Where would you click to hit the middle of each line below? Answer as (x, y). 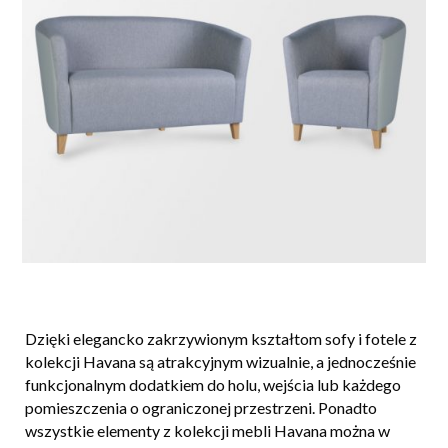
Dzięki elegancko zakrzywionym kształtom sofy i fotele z (221, 339)
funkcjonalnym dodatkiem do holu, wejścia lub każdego (213, 385)
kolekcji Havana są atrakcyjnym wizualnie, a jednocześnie (220, 362)
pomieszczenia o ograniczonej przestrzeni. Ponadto (201, 408)
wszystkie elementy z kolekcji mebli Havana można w (207, 431)
